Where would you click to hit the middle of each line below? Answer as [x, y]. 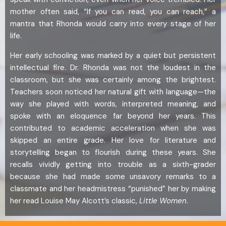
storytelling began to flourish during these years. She [113, 153]
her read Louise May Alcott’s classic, [75, 201]
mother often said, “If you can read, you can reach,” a [113, 12]
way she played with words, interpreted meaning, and [113, 104]
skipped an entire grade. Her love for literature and [113, 140]
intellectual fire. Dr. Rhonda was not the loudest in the [113, 68]
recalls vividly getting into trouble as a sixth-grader [113, 165]
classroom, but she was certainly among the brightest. [113, 80]
